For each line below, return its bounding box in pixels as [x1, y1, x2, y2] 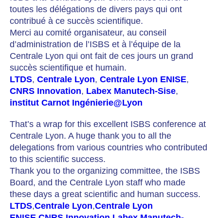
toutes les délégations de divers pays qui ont [10, 4, 182, 14]
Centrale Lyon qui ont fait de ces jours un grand [10, 51, 193, 61]
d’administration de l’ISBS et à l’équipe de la [10, 39, 181, 49]
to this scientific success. [10, 154, 106, 164]
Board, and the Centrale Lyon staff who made [10, 178, 185, 187]
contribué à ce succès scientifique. [10, 16, 143, 26]
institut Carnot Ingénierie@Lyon [10, 98, 143, 108]
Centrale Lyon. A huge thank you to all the [10, 131, 171, 141]
